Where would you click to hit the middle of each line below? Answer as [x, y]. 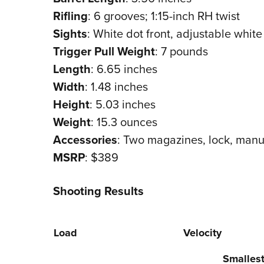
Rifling [70, 16]
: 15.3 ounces [124, 122]
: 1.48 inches [116, 87]
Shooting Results [98, 191]
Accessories [85, 140]
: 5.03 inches [122, 104]
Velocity [202, 233]
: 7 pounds [181, 51]
